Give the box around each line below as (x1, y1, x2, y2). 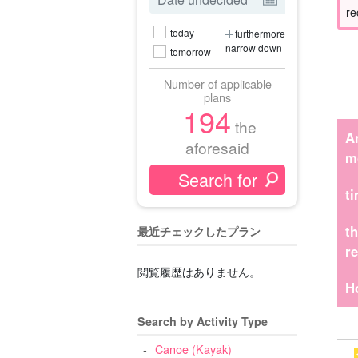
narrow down (225, 41, 282, 54)
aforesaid (185, 137, 249, 158)
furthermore (235, 26, 285, 40)
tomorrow (170, 44, 211, 58)
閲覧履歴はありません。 (137, 263, 261, 280)
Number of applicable (163, 75, 272, 92)
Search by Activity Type (137, 313, 268, 330)
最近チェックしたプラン (137, 223, 261, 239)
